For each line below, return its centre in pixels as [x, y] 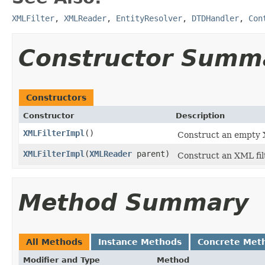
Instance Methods [140, 242]
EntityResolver [149, 18]
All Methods [54, 242]
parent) [151, 153]
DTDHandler [215, 18]
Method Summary [133, 202]
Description [200, 115]
